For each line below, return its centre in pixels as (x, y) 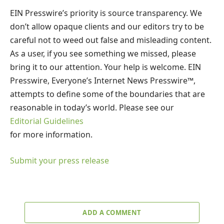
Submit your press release (59, 160)
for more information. (51, 135)
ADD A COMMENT (112, 213)
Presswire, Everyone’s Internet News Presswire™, (103, 81)
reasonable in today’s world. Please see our (92, 108)
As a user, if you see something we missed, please (103, 54)
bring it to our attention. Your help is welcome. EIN (105, 67)
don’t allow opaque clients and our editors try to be (107, 27)
